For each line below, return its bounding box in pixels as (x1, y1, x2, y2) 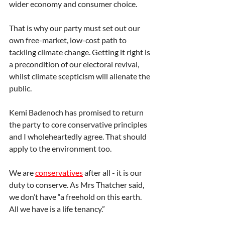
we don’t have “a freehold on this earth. (9, 192, 143, 202)
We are (9, 168, 35, 178)
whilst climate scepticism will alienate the (9, 71, 152, 81)
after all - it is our (83, 168, 144, 178)
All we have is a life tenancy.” (9, 204, 105, 214)
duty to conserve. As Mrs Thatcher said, (9, 180, 146, 190)
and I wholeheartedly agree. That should (9, 132, 148, 142)
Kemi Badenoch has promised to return (9, 107, 145, 118)
